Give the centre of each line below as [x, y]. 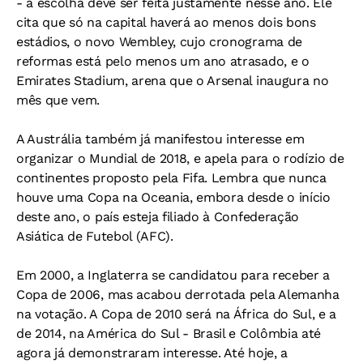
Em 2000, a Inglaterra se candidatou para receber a [173, 275]
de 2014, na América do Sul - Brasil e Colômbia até [169, 333]
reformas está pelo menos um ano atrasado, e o [163, 61]
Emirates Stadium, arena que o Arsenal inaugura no [173, 81]
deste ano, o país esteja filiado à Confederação [158, 217]
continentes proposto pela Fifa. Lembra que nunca [171, 178]
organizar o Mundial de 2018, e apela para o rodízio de [180, 158]
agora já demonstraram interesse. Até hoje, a [152, 353]
